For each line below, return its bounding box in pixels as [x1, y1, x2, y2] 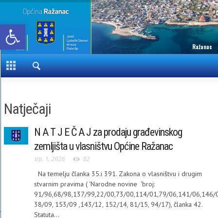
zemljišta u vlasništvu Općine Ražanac [34, 140, 173, 152]
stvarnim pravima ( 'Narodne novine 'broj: [34, 179, 155, 188]
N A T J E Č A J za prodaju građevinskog [34, 126, 182, 138]
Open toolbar [4, 18, 53, 39]
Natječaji [4, 100, 51, 117]
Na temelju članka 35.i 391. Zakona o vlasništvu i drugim [34, 169, 202, 178]
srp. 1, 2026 [34, 156, 65, 162]
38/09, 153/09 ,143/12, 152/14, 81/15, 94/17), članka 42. [34, 200, 202, 209]
